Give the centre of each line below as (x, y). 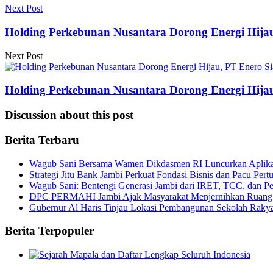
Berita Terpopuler (49, 231)
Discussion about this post (69, 115)
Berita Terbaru (42, 140)
